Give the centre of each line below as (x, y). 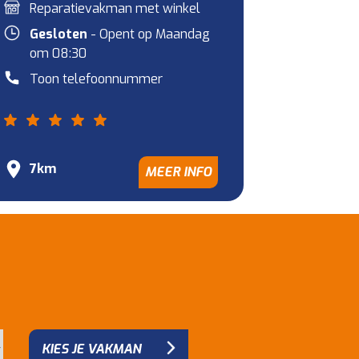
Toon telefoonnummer (97, 79)
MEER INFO (178, 172)
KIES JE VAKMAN (91, 349)
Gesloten (59, 34)
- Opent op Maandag (149, 34)
